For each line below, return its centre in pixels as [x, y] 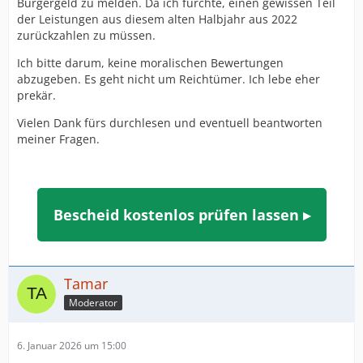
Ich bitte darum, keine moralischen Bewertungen [150, 63]
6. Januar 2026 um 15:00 [72, 346]
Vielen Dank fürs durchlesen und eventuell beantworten [170, 123]
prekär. [36, 95]
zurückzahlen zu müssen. [86, 35]
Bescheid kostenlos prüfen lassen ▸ [181, 215]
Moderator [93, 302]
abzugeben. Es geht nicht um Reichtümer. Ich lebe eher [169, 79]
